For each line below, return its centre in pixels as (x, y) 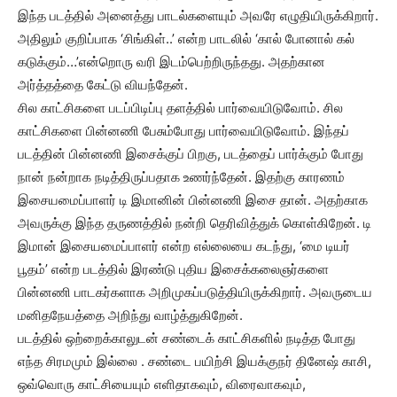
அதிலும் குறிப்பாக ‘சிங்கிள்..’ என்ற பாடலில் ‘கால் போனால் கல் (186, 39)
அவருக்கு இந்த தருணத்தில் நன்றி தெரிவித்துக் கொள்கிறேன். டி (195, 223)
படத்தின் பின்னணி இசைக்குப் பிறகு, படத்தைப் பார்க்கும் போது (191, 154)
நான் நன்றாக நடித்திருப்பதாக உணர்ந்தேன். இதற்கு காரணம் (181, 177)
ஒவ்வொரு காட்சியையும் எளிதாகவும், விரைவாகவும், (162, 384)
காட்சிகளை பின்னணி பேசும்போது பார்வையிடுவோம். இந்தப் (183, 131)
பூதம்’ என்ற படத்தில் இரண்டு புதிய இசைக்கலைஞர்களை (173, 269)
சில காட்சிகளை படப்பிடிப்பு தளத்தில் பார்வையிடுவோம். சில (180, 108)
